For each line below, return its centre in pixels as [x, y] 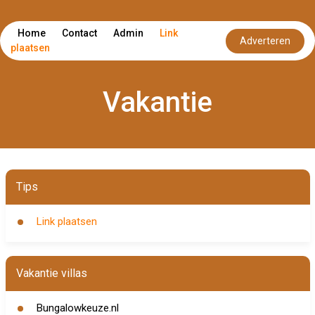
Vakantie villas [51, 273]
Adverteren [265, 40]
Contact [79, 33]
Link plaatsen [66, 221]
